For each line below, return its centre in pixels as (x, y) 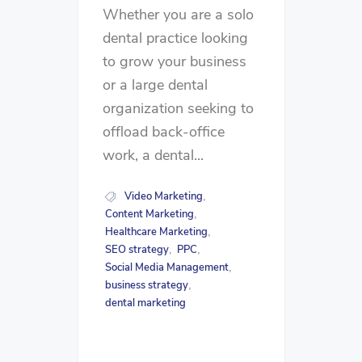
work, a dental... (153, 156)
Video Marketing (163, 197)
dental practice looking (175, 38)
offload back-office (164, 132)
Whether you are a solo (178, 15)
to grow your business (175, 62)
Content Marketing (149, 215)
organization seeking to (178, 109)
